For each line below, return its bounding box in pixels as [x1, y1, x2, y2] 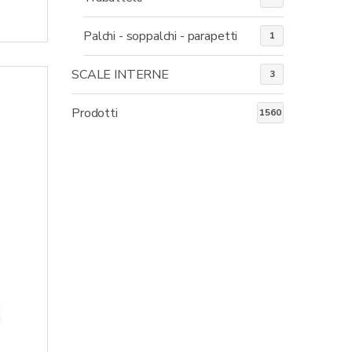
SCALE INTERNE [71, 65, 169, 83]
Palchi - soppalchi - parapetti [83, 27, 238, 45]
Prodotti [71, 104, 118, 122]
